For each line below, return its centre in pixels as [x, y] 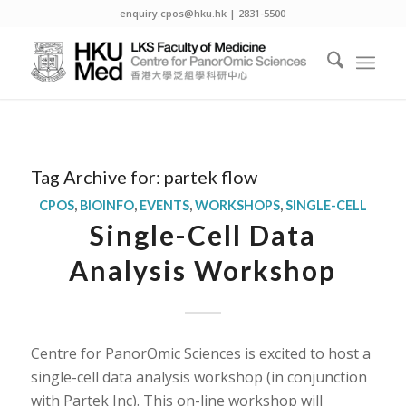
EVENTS [164, 205]
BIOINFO [106, 205]
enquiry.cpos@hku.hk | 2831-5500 [203, 13]
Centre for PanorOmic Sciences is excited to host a [200, 353]
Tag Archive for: [97, 177]
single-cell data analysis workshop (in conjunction [198, 377]
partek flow [210, 177]
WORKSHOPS [237, 205]
